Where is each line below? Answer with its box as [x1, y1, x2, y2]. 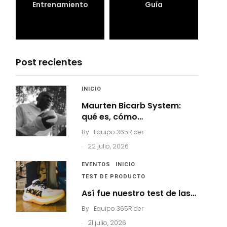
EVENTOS [82, 161, 110, 168]
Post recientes [16, 56, 82, 68]
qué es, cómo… [82, 111, 143, 123]
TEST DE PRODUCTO [82, 173, 145, 180]
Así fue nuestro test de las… [82, 187, 196, 199]
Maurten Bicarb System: [82, 100, 181, 111]
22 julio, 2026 [88, 142, 129, 150]
